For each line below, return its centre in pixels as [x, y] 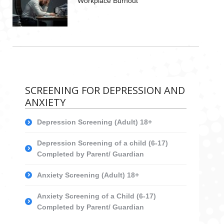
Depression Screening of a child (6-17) [102, 143]
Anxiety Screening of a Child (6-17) [96, 196]
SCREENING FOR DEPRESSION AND [105, 90]
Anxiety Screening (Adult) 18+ [88, 175]
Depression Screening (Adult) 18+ [94, 122]
